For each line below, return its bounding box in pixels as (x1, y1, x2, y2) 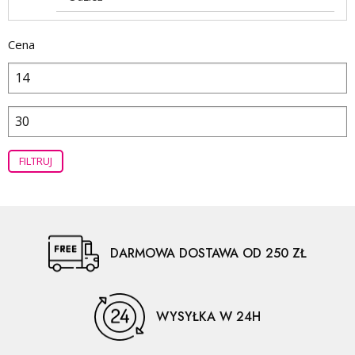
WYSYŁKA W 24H (156, 307, 261, 326)
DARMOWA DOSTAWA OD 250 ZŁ (110, 243, 307, 262)
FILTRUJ (19, 153, 52, 168)
